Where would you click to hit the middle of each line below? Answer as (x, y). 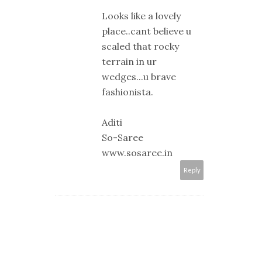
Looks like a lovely (141, 16)
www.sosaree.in (137, 153)
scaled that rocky (140, 46)
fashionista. (127, 92)
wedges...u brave (139, 77)
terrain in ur (129, 62)
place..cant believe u (146, 31)
